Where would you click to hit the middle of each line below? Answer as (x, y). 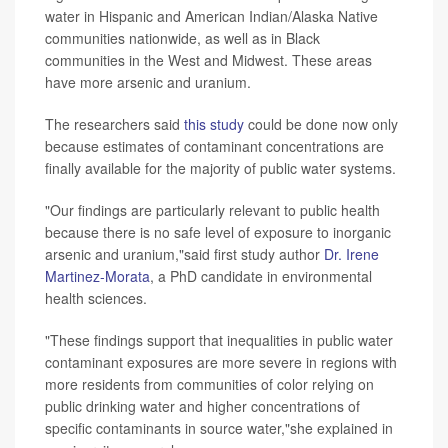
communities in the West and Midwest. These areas (208, 60)
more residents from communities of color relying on (209, 384)
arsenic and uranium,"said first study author (184, 254)
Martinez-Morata (97, 276)
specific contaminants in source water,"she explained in (219, 428)
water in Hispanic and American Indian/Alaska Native (211, 16)
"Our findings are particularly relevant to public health (212, 210)
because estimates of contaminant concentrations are (214, 146)
